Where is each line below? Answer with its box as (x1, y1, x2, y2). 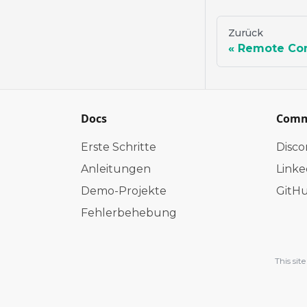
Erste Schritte (81, 140, 156, 154)
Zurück (228, 27, 263, 40)
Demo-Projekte (81, 184, 167, 198)
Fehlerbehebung (81, 206, 177, 220)
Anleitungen (81, 162, 151, 176)
